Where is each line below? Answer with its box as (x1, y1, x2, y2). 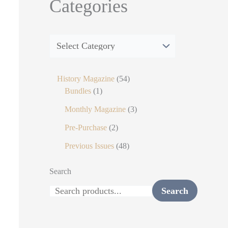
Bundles (64, 86, 91, 95)
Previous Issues (64, 141, 114, 150)
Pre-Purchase (64, 123, 107, 132)
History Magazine (56, 74, 115, 83)
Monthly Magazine (64, 104, 126, 113)
